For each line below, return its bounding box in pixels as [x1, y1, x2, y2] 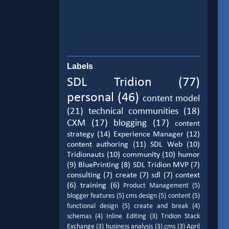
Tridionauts [67, 151, 104, 159]
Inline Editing [106, 213, 146, 221]
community [122, 151, 160, 159]
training [80, 181, 106, 190]
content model [143, 94, 200, 104]
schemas [67, 213, 91, 221]
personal [67, 91, 114, 105]
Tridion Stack [161, 213, 200, 221]
